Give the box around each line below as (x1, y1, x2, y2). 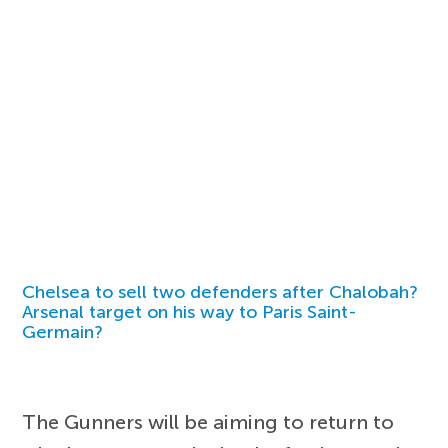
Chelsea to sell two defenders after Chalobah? (22, 280, 419, 303)
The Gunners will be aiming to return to (22, 409, 395, 434)
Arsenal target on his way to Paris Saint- (22, 300, 358, 323)
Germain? (22, 320, 104, 343)
